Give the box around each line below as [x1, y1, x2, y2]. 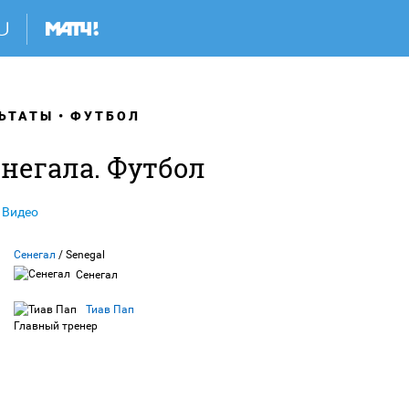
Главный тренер [14, 320, 98, 332]
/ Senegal [56, 248, 105, 261]
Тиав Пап [86, 303, 134, 316]
